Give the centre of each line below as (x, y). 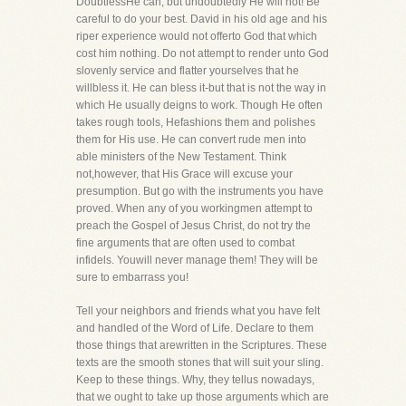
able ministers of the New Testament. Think (181, 157)
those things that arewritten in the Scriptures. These (202, 345)
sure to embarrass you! (132, 277)
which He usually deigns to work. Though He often (199, 105)
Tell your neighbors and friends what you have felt (198, 311)
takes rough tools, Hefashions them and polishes (196, 122)
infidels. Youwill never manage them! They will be (197, 260)
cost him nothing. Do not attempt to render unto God (203, 53)
